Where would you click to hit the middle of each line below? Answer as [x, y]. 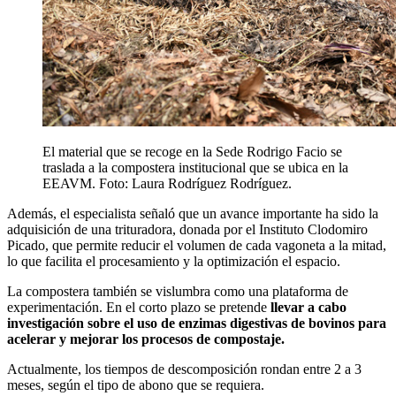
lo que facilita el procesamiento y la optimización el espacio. [175, 261]
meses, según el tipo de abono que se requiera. [137, 385]
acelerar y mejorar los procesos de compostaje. [149, 339]
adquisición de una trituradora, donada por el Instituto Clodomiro [187, 229]
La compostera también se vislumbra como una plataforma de [178, 291]
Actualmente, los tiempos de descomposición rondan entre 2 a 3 [184, 369]
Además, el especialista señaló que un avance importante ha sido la [193, 213]
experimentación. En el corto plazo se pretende [139, 307]
